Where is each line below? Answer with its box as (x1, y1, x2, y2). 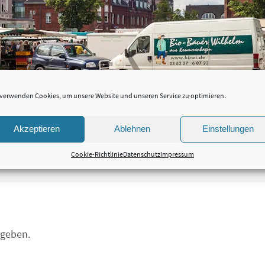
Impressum (160, 149, 194, 159)
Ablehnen (114, 124, 151, 134)
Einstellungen (202, 124, 254, 134)
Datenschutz (122, 149, 160, 159)
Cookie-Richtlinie (70, 149, 123, 159)
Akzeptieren (13, 124, 60, 134)
